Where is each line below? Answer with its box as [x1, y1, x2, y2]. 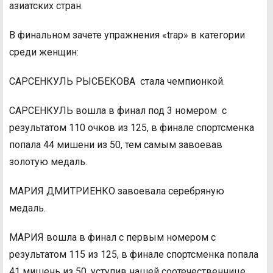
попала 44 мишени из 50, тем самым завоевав [9, 139, 222, 151]
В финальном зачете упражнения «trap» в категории [9, 29, 245, 41]
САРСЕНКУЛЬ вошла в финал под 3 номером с [9, 105, 227, 117]
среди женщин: [9, 46, 79, 58]
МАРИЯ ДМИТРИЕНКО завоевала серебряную [9, 185, 224, 197]
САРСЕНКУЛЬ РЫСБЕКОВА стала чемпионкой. [9, 76, 225, 88]
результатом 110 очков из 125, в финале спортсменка [9, 122, 254, 134]
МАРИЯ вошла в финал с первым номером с [9, 232, 216, 244]
